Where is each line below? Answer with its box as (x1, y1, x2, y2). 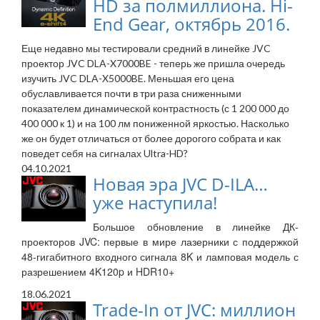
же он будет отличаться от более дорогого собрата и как (21, 132, 281, 145)
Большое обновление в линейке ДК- (93, 219, 299, 234)
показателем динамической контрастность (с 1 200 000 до (21, 102, 289, 115)
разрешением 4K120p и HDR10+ (21, 264, 174, 279)
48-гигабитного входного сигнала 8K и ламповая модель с (21, 249, 299, 264)
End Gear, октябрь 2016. (93, 12, 290, 36)
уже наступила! (93, 191, 217, 215)
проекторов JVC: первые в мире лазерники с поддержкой (21, 234, 299, 249)
